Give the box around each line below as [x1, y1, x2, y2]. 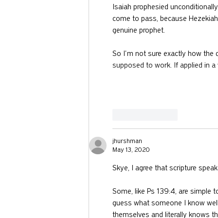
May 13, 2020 [112, 145, 150, 154]
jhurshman [112, 137, 142, 145]
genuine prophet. [112, 25, 165, 36]
